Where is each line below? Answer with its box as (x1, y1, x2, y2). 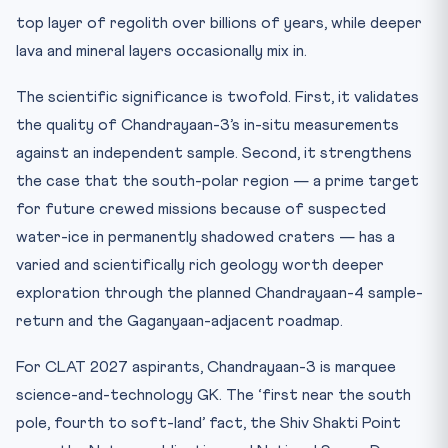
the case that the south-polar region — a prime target (16, 173, 419, 189)
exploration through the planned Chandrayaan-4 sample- (16, 285, 423, 301)
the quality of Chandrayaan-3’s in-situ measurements (16, 117, 399, 133)
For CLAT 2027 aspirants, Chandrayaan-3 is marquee (16, 359, 396, 375)
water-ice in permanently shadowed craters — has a (16, 229, 395, 245)
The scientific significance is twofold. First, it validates (16, 89, 419, 105)
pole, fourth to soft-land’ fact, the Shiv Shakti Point (16, 415, 401, 431)
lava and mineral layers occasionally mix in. (16, 43, 307, 59)
